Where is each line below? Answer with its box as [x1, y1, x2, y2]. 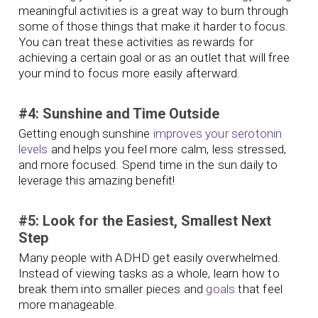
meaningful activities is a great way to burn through [18, 4, 289, 18]
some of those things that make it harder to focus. [18, 19, 289, 34]
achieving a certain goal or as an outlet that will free [18, 50, 290, 65]
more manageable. [18, 297, 118, 312]
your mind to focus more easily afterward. [18, 66, 241, 81]
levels [18, 142, 48, 157]
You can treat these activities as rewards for [18, 35, 254, 50]
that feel [235, 282, 283, 297]
